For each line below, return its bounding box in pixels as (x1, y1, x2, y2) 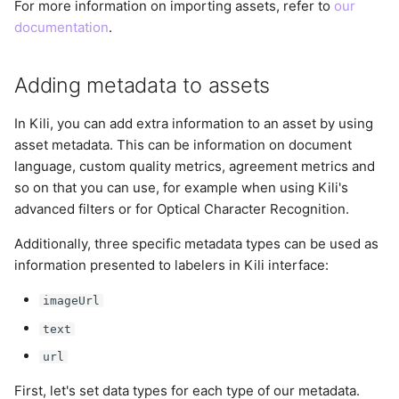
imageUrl (42, 294, 100, 308)
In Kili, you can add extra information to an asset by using (14, 115, 373, 133)
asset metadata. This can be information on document (14, 136, 352, 154)
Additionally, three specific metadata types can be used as (14, 235, 379, 253)
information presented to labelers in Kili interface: (14, 256, 329, 274)
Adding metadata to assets (14, 72, 271, 99)
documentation (14, 18, 109, 36)
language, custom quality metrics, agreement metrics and (14, 158, 375, 175)
